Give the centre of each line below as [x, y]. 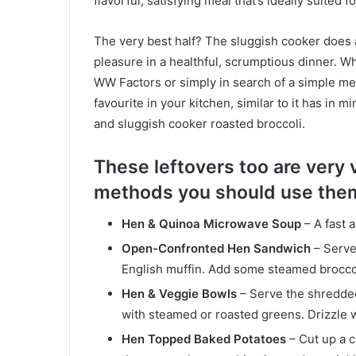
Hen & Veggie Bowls [179, 294]
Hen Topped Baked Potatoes [204, 339]
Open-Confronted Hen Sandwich [216, 248]
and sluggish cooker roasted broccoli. [199, 123]
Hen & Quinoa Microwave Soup [213, 224]
